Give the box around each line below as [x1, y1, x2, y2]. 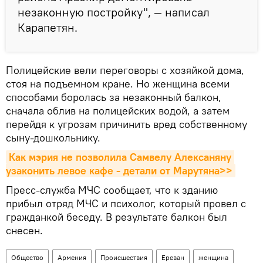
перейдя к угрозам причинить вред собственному [6, 117, 247, 131]
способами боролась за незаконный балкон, [6, 90, 221, 104]
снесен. [6, 224, 43, 238]
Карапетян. [18, 20, 77, 35]
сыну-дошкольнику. [6, 131, 100, 145]
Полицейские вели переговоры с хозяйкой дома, [6, 63, 244, 77]
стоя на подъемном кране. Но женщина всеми [6, 77, 230, 91]
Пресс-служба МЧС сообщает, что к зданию [6, 183, 218, 197]
